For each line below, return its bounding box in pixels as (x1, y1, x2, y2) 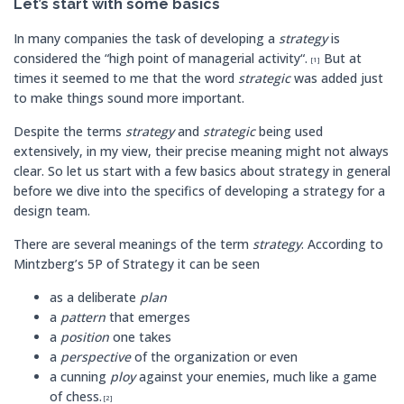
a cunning (50, 368, 110, 385)
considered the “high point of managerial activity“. (14, 50, 311, 67)
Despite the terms (14, 123, 125, 140)
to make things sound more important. (14, 89, 244, 106)
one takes (109, 328, 171, 345)
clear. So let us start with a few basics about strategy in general (14, 162, 390, 179)
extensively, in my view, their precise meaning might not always (14, 142, 389, 160)
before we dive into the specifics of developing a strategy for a (14, 182, 385, 199)
